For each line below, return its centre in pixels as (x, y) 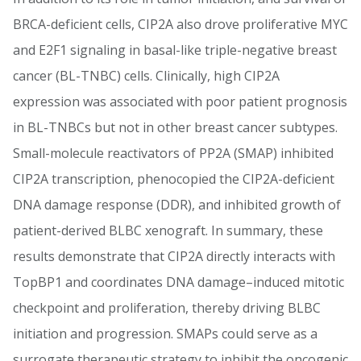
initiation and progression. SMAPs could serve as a (165, 334)
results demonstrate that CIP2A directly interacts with (174, 256)
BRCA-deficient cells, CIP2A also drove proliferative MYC (180, 24)
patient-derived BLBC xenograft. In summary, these (168, 230)
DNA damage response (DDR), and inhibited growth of (177, 205)
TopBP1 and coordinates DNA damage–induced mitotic (178, 282)
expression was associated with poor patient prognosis (180, 102)
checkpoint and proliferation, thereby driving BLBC (167, 308)
